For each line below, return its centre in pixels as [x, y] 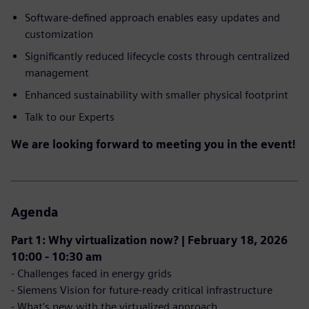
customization [59, 34]
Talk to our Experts [70, 117]
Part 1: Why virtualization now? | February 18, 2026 [149, 240]
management [57, 73]
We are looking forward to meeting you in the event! [153, 144]
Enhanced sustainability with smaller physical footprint [157, 95]
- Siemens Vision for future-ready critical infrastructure [142, 290]
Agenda [35, 212]
